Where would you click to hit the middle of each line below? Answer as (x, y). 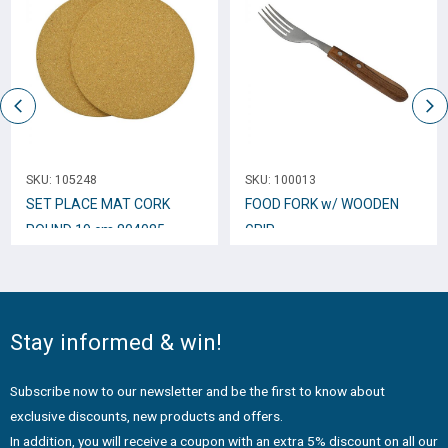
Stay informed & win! (116, 341)
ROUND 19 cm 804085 (95, 230)
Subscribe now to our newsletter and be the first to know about (197, 390)
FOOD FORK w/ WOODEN (322, 204)
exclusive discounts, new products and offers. (146, 415)
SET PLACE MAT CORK (98, 204)
